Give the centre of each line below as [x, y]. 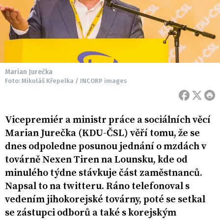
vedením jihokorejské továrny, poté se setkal [105, 200]
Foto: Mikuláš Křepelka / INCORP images [66, 81]
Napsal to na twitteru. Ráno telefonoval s [97, 187]
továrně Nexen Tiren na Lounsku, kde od [96, 160]
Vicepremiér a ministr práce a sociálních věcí [108, 120]
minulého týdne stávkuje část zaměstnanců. [104, 173]
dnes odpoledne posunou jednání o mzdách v [106, 147]
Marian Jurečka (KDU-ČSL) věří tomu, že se [102, 134]
